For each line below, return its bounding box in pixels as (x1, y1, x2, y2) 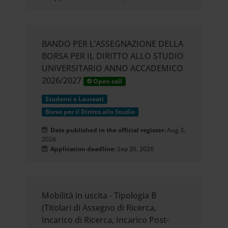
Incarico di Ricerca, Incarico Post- (42, 214, 169, 226)
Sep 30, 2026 (116, 145, 154, 154)
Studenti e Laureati (45, 95, 104, 104)
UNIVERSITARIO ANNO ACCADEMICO (42, 63, 184, 74)
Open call (92, 77, 123, 86)
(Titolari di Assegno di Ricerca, (42, 202, 157, 214)
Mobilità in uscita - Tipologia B (42, 190, 157, 202)
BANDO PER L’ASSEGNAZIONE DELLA (42, 38, 184, 50)
